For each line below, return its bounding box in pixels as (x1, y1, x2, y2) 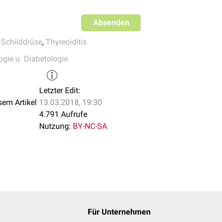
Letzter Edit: (39, 86, 80, 95)
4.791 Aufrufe (39, 110, 87, 119)
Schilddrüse (1, 37, 42, 47)
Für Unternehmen (87, 207, 151, 217)
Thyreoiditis (46, 37, 87, 47)
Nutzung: (39, 121, 71, 131)
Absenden (93, 18, 129, 27)
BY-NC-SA (73, 121, 107, 131)
